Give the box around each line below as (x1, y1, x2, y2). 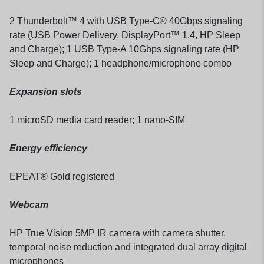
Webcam (9, 199, 48, 210)
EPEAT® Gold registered (9, 171, 114, 181)
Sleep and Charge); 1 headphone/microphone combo (9, 58, 232, 68)
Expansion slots (9, 86, 82, 97)
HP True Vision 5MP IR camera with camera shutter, (9, 227, 226, 238)
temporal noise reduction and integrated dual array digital (9, 242, 247, 252)
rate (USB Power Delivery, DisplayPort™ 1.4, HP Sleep (9, 29, 240, 40)
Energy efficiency (9, 143, 87, 153)
